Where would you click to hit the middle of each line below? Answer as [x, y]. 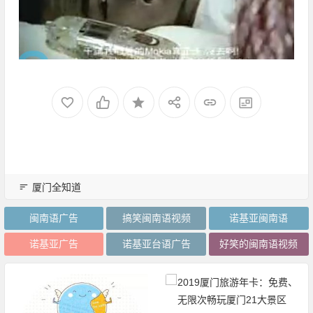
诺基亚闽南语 [259, 218]
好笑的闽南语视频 [259, 243]
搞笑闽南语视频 [156, 218]
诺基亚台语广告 [156, 243]
